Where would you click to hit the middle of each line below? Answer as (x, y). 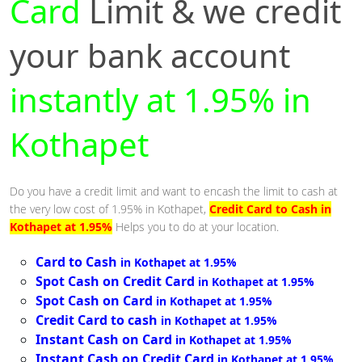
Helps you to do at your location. (197, 227)
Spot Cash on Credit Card (115, 282)
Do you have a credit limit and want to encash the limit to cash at (174, 192)
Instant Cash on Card (104, 340)
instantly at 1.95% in (160, 100)
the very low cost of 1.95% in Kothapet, (109, 209)
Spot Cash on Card (94, 301)
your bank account (150, 56)
